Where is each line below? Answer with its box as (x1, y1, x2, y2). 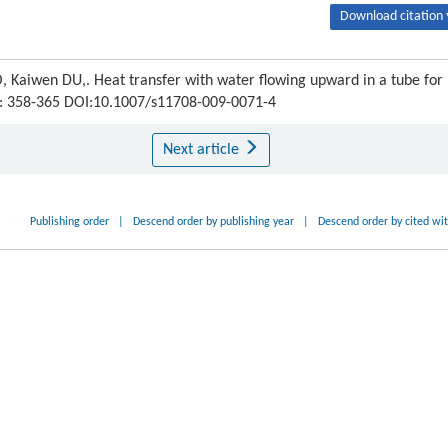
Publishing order (30, 216, 110, 228)
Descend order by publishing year (133, 216, 295, 228)
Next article (162, 142, 243, 158)
